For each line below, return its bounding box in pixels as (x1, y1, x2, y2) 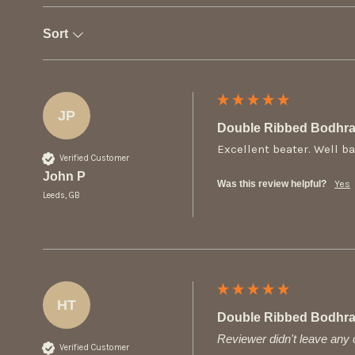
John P (43, 169, 86, 183)
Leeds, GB (43, 189, 80, 200)
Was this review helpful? (217, 177, 326, 189)
